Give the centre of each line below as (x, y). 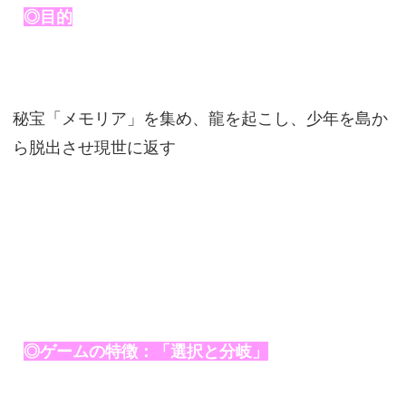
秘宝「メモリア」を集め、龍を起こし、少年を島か (200, 119)
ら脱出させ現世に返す (94, 148)
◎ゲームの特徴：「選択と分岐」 (145, 352)
